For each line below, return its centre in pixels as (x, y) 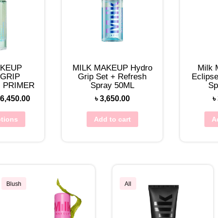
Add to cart (112, 119)
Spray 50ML (112, 86)
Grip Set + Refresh (112, 77)
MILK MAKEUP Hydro (112, 68)
